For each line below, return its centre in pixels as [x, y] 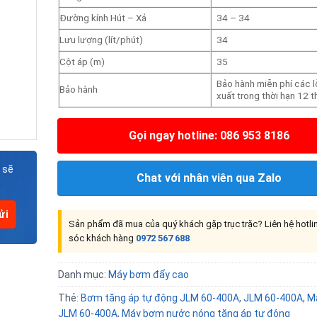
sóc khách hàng [102, 238]
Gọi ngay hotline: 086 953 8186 [209, 136]
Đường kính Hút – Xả [103, 18]
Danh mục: [83, 275]
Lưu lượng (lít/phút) [101, 40]
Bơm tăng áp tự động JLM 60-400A [160, 298]
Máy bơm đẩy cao [148, 275]
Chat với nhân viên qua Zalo [209, 178]
